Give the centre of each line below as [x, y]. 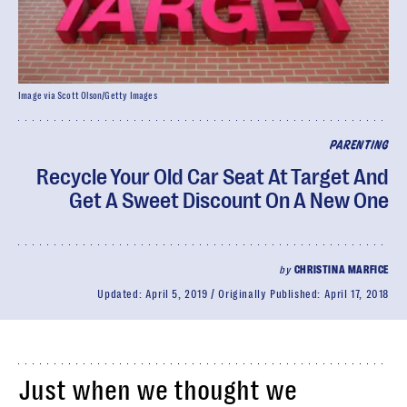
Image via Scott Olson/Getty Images [88, 96]
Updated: [121, 294]
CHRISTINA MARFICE [341, 270]
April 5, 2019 [176, 294]
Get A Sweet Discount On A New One [229, 201]
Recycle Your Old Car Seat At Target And [213, 177]
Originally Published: [271, 294]
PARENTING [359, 146]
